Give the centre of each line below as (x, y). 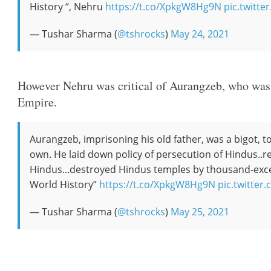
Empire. (38, 102)
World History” (65, 184)
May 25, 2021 (200, 212)
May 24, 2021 (200, 34)
